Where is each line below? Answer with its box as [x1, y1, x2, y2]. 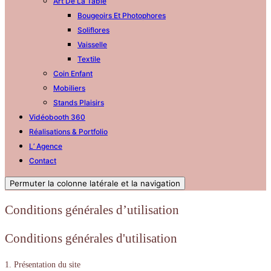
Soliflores [77, 25, 109, 34]
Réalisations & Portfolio [29, 126, 108, 136]
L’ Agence [29, 141, 62, 151]
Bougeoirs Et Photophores [77, 10, 166, 20]
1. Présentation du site [5, 259, 80, 269]
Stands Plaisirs [53, 97, 104, 107]
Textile [77, 54, 100, 64]
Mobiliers [53, 83, 85, 93]
